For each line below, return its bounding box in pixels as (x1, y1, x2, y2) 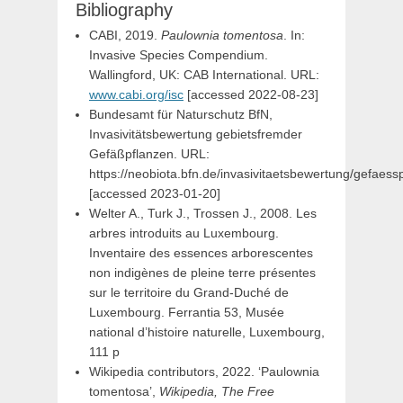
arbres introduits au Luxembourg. (89, 225, 279, 240)
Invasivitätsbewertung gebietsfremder (89, 126, 302, 141)
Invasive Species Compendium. (89, 47, 268, 62)
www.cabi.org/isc (89, 86, 184, 102)
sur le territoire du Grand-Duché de (89, 284, 289, 300)
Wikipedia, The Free (159, 383, 274, 399)
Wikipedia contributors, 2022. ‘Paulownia (89, 363, 319, 379)
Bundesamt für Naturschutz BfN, (89, 106, 273, 121)
